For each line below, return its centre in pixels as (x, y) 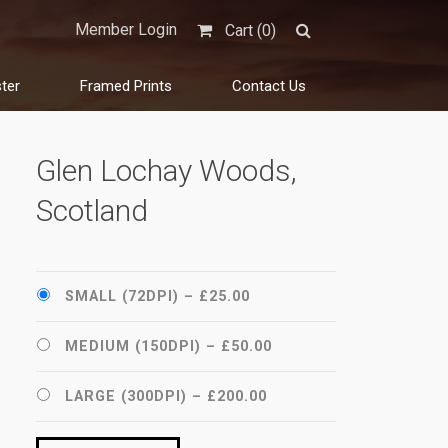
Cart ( (243, 30)
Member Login (126, 29)
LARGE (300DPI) (126, 396)
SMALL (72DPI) (122, 296)
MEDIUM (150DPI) (133, 346)
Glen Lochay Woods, (166, 170)
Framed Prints (126, 86)
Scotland (92, 210)
